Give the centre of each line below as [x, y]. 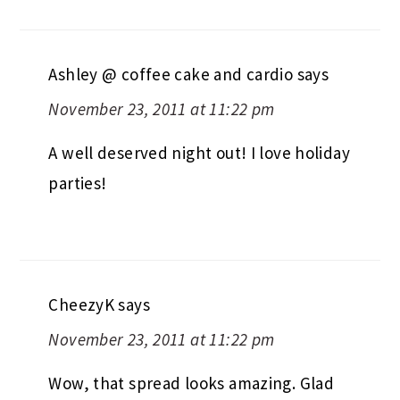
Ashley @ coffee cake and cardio [171, 75]
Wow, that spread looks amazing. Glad [192, 383]
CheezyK [82, 305]
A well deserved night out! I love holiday [199, 153]
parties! [78, 183]
